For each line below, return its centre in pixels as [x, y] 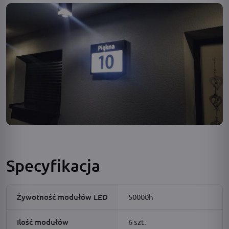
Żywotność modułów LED [62, 197]
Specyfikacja [53, 165]
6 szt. [137, 221]
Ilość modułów [43, 222]
